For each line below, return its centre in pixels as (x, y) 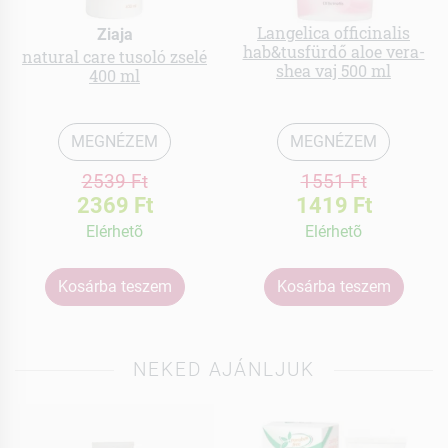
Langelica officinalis (333, 32)
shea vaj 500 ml (333, 70)
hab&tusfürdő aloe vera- (333, 51)
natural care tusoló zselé (114, 56)
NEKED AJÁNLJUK (224, 369)
